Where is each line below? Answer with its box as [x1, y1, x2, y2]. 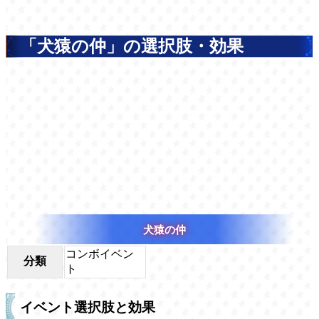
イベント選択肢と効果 [20, 300, 155, 315]
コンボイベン [66, 248, 134, 261]
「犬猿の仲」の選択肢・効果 [20, 36, 244, 56]
